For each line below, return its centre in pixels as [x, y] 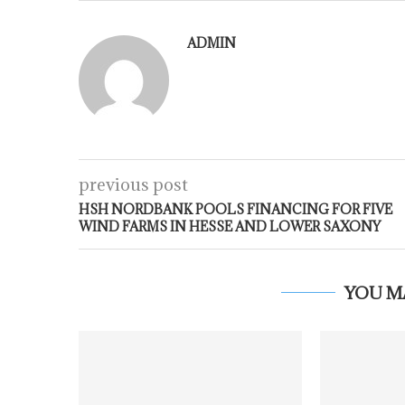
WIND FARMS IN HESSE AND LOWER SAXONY [230, 226]
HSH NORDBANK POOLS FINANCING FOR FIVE [235, 209]
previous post [133, 184]
